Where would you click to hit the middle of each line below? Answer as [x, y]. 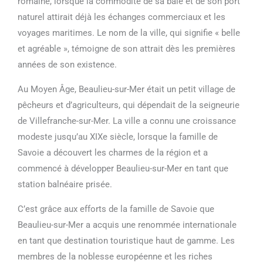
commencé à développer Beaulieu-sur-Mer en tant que [123, 168]
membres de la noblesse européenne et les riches [115, 256]
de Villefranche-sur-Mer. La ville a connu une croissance [127, 121]
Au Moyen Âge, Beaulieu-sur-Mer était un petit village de [127, 89]
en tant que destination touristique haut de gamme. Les [126, 240]
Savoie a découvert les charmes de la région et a [113, 152]
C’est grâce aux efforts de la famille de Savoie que [116, 209]
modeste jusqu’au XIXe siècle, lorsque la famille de [118, 136]
